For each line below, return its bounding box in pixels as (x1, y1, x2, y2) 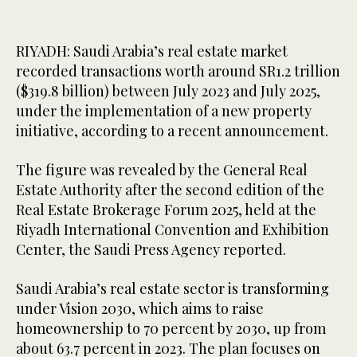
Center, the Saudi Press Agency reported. (16, 240, 289, 260)
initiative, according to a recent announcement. (16, 121, 331, 141)
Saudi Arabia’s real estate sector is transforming (16, 279, 329, 299)
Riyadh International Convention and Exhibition (16, 220, 329, 240)
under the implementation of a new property (16, 101, 312, 121)
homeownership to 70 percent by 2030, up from (16, 319, 326, 339)
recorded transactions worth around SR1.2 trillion (16, 61, 340, 81)
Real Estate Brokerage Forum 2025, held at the (16, 200, 316, 220)
